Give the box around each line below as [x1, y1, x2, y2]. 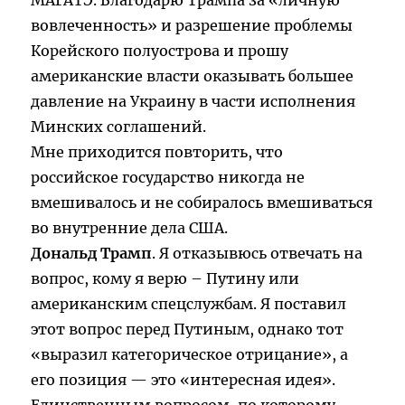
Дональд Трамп [31, 244, 153, 263]
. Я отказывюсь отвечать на [152, 244, 363, 263]
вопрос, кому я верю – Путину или [31, 269, 300, 288]
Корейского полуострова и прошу [31, 42, 289, 61]
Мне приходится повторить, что [31, 143, 284, 162]
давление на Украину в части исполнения [31, 92, 356, 111]
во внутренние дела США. [31, 219, 229, 238]
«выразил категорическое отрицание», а [31, 345, 349, 364]
